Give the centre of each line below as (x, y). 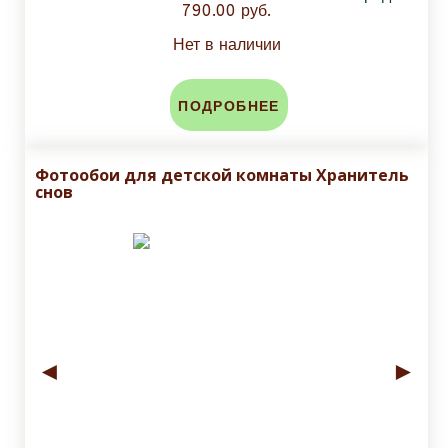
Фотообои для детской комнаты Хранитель (222, 175)
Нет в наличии (226, 45)
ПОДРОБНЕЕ (229, 107)
